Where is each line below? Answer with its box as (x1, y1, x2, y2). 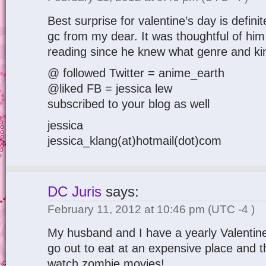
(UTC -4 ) (208, 203, 255, 216)
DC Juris (47, 184, 102, 199)
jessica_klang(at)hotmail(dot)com (47, 134, 221, 147)
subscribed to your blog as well (47, 97, 210, 110)
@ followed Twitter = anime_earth (47, 66, 224, 80)
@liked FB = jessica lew (47, 82, 172, 95)
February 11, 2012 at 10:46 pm (47, 203, 208, 216)
